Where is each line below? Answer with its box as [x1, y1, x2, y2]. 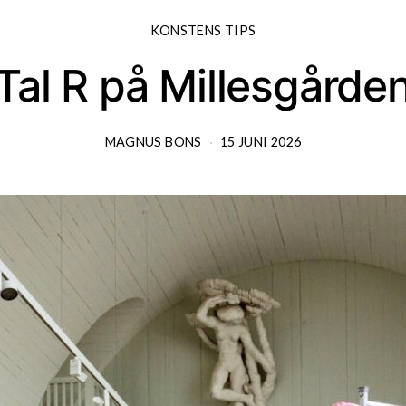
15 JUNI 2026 [220, 133, 302, 150]
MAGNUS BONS [104, 133, 202, 150]
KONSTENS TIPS [150, 22, 256, 38]
